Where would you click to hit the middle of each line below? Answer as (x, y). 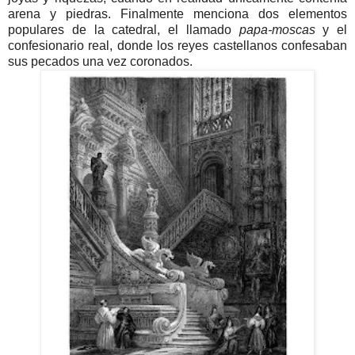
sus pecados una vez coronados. (100, 62)
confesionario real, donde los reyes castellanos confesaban (177, 46)
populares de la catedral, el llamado (124, 30)
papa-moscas (281, 30)
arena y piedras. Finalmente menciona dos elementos (177, 14)
